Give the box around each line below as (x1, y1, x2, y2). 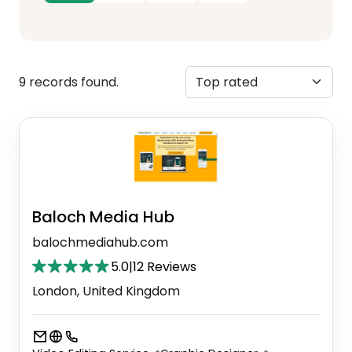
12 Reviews (133, 257, 196, 276)
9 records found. (19, 72, 119, 91)
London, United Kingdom (32, 281, 180, 300)
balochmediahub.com (32, 233, 168, 251)
